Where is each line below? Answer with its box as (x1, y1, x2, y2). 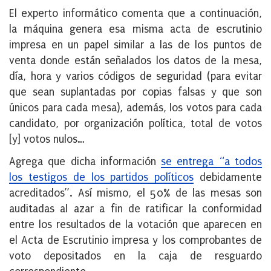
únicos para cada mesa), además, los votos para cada (9, 102, 262, 115)
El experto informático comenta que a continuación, (9, 7, 262, 21)
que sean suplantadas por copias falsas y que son (9, 86, 262, 99)
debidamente (194, 171, 263, 184)
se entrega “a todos (161, 155, 263, 169)
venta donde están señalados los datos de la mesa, (9, 54, 262, 68)
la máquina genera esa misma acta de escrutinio (9, 23, 262, 36)
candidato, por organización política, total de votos (9, 117, 262, 131)
